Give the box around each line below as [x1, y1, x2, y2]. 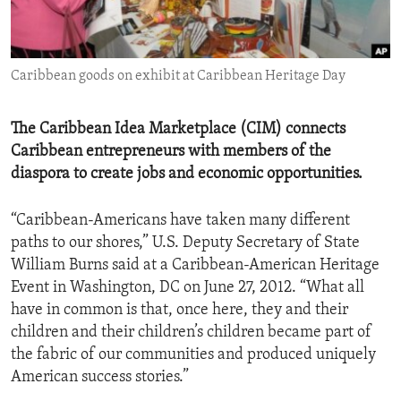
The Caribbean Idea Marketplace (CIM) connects [11, 121, 346, 139]
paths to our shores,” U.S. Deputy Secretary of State [11, 235, 360, 252]
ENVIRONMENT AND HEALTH [32, 10, 205, 24]
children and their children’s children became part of [11, 324, 371, 342]
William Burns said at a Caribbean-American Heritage [11, 257, 380, 275]
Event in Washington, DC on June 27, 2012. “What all [11, 279, 364, 297]
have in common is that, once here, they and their [11, 302, 348, 320]
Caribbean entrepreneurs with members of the [11, 143, 331, 161]
